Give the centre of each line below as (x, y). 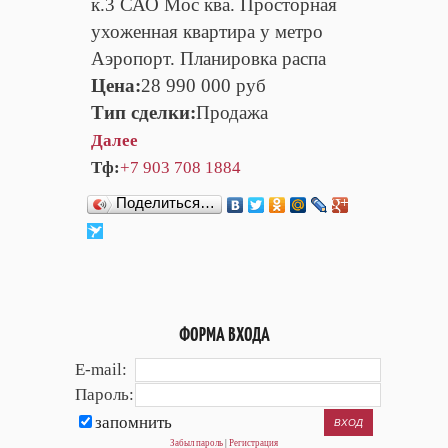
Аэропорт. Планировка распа (208, 59)
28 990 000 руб (203, 86)
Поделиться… (165, 203)
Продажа (232, 113)
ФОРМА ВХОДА (224, 335)
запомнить (133, 423)
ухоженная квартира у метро (207, 32)
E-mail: (101, 370)
